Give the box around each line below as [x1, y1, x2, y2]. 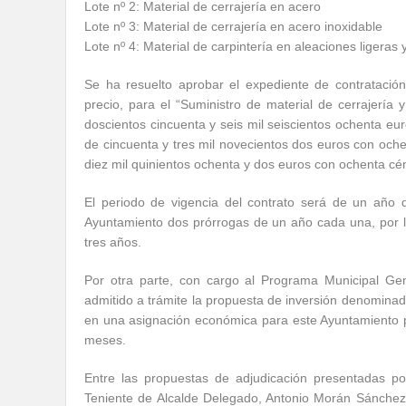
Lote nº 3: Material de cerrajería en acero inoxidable [84, 19, 382, 34]
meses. [84, 333, 126, 347]
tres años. [84, 235, 141, 249]
